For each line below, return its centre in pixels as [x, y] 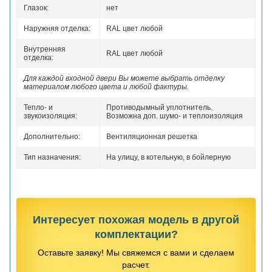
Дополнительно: [52, 137]
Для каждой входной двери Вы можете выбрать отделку [124, 78]
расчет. [136, 265]
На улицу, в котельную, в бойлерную [168, 157]
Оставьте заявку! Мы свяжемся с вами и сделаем [136, 253]
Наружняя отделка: [57, 29]
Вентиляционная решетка [152, 137]
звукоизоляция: [50, 116]
